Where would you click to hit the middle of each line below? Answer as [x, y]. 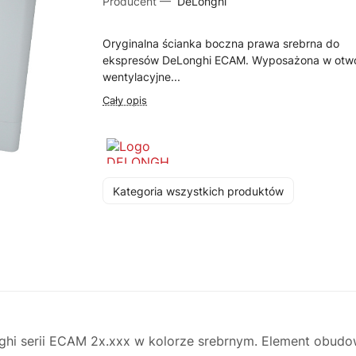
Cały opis [125, 100]
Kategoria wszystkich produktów [199, 191]
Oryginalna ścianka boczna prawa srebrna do [221, 43]
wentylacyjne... [142, 77]
